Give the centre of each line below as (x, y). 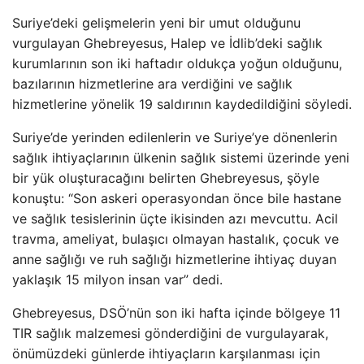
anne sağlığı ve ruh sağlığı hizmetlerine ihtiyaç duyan (174, 259)
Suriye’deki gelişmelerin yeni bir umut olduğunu (156, 23)
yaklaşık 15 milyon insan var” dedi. (117, 279)
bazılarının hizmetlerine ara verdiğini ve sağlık (152, 84)
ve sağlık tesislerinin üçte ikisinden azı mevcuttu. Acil (175, 219)
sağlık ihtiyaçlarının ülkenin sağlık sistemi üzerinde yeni (181, 158)
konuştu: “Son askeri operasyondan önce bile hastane (177, 198)
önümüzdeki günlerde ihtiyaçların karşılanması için (166, 353)
